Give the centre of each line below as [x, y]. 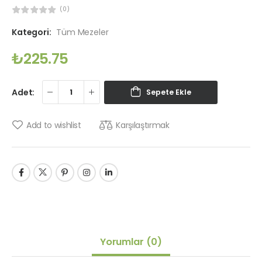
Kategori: [32, 32]
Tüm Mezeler [82, 32]
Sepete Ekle [169, 92]
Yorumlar [123, 242]
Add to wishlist [54, 125]
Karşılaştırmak [143, 125]
